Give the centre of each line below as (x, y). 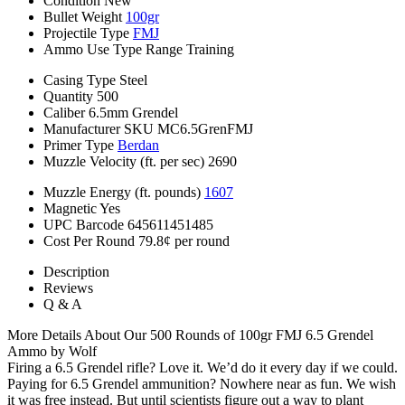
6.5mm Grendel (133, 112)
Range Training (190, 49)
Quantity (68, 96)
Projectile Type (86, 33)
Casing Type (80, 80)
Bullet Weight (83, 16)
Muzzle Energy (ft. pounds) (122, 192)
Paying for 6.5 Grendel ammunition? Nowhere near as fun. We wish (202, 383)
